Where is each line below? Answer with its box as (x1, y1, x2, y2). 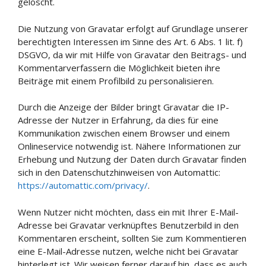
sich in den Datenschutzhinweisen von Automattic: (18, 166, 220, 178)
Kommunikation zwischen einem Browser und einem (18, 127, 230, 139)
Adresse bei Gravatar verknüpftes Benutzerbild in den (18, 218, 239, 231)
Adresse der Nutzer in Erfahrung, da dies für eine (18, 114, 218, 126)
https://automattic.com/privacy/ (18, 179, 148, 191)
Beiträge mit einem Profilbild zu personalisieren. (18, 74, 214, 87)
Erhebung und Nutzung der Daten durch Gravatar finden (18, 153, 246, 165)
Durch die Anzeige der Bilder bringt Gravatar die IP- (18, 101, 229, 113)
